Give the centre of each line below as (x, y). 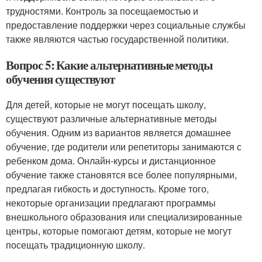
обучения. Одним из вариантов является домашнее (118, 133)
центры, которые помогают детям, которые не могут (119, 231)
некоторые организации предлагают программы (111, 203)
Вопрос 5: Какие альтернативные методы (109, 65)
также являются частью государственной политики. (117, 39)
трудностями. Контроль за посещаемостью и (102, 11)
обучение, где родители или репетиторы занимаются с (124, 147)
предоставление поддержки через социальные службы (126, 25)
